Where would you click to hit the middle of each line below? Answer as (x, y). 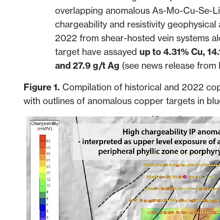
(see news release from (169, 65)
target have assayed (97, 52)
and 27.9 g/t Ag (87, 65)
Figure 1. (42, 87)
